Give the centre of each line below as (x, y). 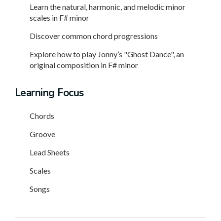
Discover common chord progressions (94, 36)
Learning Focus (49, 93)
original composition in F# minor (84, 65)
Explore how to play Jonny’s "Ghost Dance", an (107, 54)
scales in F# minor (59, 18)
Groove (42, 134)
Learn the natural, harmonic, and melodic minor (108, 7)
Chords (42, 116)
